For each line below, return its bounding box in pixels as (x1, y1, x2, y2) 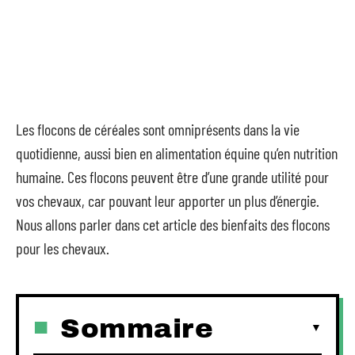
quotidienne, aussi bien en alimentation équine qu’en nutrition (16, 143, 338, 162)
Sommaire (60, 313, 213, 343)
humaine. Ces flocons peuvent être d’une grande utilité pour (16, 167, 329, 186)
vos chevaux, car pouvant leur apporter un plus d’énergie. (16, 191, 319, 210)
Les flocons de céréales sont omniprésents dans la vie (16, 120, 300, 139)
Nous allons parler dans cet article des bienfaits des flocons (16, 215, 330, 234)
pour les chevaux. (16, 239, 109, 258)
